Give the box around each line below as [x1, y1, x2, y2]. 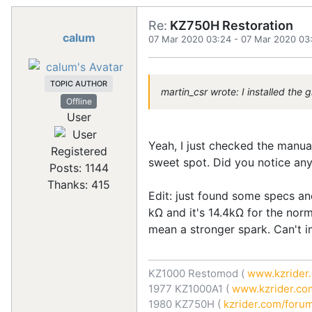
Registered [50, 144, 107, 159]
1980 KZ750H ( [148, 297, 221, 311]
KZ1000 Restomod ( [148, 267, 244, 280]
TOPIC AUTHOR [50, 78, 107, 88]
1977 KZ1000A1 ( [148, 282, 229, 295]
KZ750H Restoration [167, 18, 293, 33]
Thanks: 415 [47, 178, 110, 192]
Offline [65, 95, 92, 107]
